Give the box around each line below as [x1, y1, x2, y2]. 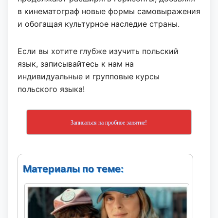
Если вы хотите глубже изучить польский [18, 46, 179, 56]
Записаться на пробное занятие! [71, 119, 147, 126]
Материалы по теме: [23, 163, 124, 175]
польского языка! [18, 84, 85, 94]
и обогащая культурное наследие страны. [18, 18, 180, 29]
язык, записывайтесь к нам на [18, 58, 134, 69]
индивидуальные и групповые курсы [18, 71, 160, 81]
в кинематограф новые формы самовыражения [18, 6, 200, 16]
